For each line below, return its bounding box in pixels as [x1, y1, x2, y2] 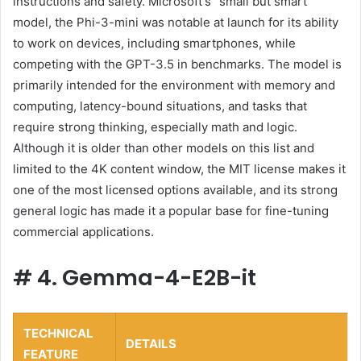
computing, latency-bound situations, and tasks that [13, 98, 307, 114]
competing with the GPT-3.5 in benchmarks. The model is [13, 56, 342, 73]
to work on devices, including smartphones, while [13, 35, 296, 52]
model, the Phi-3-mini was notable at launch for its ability [13, 15, 338, 31]
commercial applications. [13, 224, 154, 240]
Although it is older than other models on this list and [13, 140, 314, 156]
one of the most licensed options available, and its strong [13, 182, 338, 198]
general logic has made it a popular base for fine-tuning [13, 203, 329, 219]
